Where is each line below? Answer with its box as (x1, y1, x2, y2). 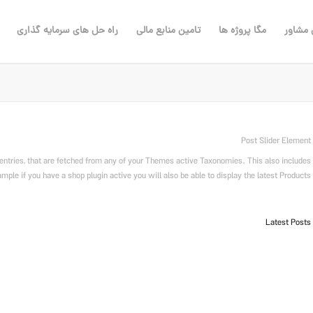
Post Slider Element (240, 135, 311, 148)
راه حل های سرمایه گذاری (17, 24, 119, 38)
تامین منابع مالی (136, 24, 201, 38)
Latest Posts (265, 217, 311, 231)
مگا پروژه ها (219, 24, 267, 38)
